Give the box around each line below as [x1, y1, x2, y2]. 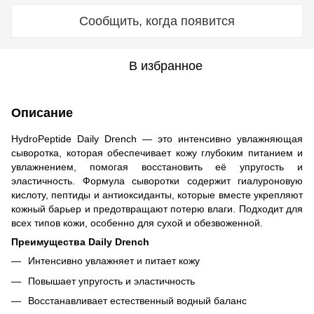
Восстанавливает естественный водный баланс [28, 294, 247, 306]
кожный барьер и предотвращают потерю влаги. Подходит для [11, 203, 303, 215]
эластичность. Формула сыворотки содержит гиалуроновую [11, 175, 303, 187]
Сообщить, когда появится [79, 14, 235, 29]
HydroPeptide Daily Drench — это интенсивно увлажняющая [11, 133, 303, 145]
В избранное [128, 59, 203, 74]
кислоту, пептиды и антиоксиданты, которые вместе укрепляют [11, 189, 303, 201]
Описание [11, 106, 73, 121]
